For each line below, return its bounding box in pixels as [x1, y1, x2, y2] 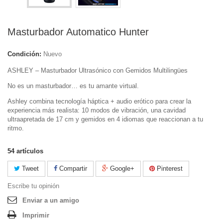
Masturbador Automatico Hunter [7, 26, 149, 37]
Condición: [7, 50, 41, 58]
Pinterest [155, 165, 183, 172]
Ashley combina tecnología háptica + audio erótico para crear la [7, 98, 191, 105]
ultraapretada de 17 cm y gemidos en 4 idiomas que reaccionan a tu [7, 115, 203, 123]
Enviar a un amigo [22, 197, 79, 204]
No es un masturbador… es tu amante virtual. [7, 82, 139, 90]
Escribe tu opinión [7, 182, 59, 190]
